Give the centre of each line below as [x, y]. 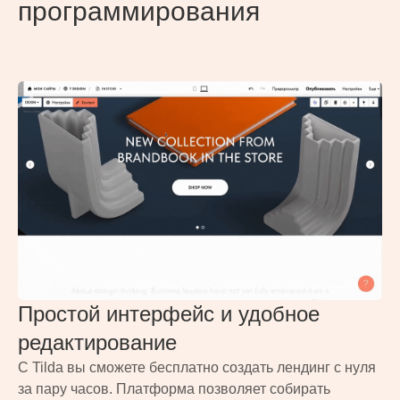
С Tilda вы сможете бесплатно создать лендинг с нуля [197, 367]
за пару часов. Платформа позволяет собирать [174, 388]
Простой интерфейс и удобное [169, 313]
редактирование [97, 342]
